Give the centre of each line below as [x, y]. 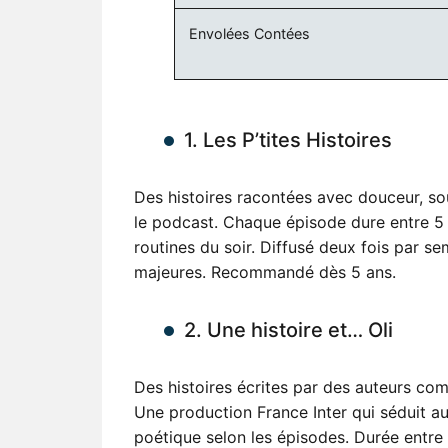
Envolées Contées [250, 33]
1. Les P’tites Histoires [288, 139]
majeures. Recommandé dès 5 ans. [265, 271]
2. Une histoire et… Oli [288, 329]
